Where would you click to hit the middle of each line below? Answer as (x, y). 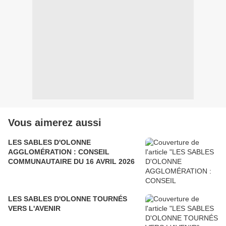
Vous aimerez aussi (55, 123)
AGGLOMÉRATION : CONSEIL (59, 152)
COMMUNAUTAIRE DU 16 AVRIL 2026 (71, 162)
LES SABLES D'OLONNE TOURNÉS (68, 199)
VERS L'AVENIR (34, 209)
